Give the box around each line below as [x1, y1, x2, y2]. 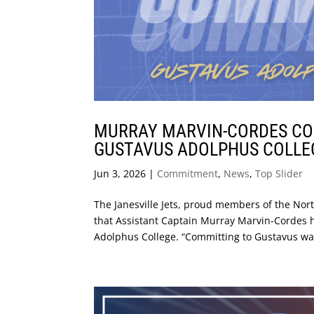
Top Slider [255, 167, 303, 181]
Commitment [157, 167, 219, 181]
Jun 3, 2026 [94, 167, 146, 181]
